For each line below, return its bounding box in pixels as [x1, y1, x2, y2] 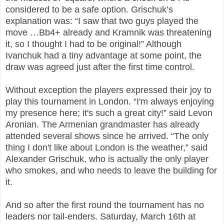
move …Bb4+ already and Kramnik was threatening [5, 27, 211, 37]
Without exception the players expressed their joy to [5, 84, 211, 95]
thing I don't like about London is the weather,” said [5, 142, 207, 152]
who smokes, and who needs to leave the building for [5, 165, 217, 175]
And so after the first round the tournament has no [5, 199, 204, 210]
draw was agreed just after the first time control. [5, 61, 194, 72]
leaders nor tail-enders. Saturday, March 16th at [5, 211, 195, 221]
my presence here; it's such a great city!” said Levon [5, 107, 212, 118]
